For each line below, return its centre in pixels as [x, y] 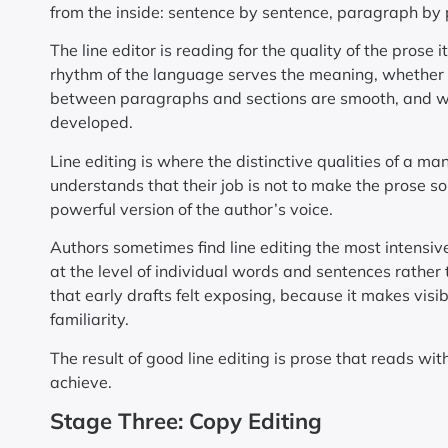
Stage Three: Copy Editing [186, 420]
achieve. [81, 381]
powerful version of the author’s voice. [191, 208]
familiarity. [89, 319]
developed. [91, 122]
